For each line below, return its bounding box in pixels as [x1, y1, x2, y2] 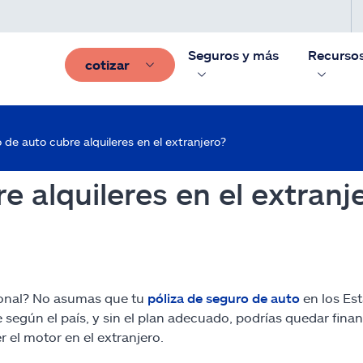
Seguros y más [188, 47, 279, 62]
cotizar [85, 57, 130, 72]
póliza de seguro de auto [147, 290, 300, 305]
